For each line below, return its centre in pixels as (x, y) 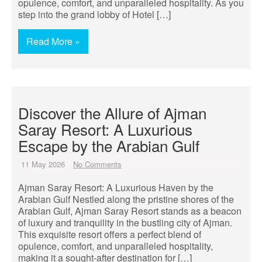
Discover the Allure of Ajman (112, 113)
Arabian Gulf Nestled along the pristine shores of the (126, 199)
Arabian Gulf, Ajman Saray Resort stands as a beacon (130, 211)
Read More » (53, 41)
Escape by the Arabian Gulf (109, 145)
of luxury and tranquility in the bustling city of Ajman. (125, 223)
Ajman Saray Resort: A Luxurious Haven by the (116, 187)
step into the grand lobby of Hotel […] (94, 14)
